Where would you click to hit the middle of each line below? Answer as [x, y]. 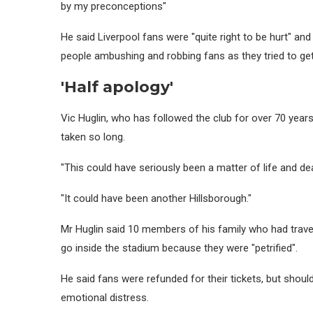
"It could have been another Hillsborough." [156, 198]
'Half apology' [117, 87]
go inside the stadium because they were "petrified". [179, 248]
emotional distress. [105, 297]
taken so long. [93, 137]
